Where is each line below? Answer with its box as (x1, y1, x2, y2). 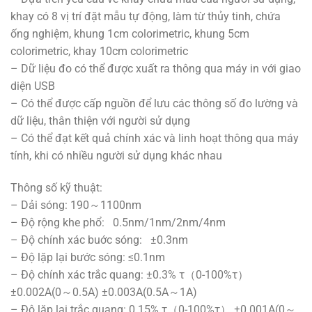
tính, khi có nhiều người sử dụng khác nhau (10, 149, 222, 163)
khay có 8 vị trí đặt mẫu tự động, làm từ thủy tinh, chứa (10, 10, 281, 24)
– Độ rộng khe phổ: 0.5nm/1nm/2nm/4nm (10, 216, 226, 230)
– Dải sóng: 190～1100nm (10, 198, 141, 212)
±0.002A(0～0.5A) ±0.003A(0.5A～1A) (10, 286, 197, 299)
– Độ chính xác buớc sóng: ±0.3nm (10, 233, 188, 247)
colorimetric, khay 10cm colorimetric (10, 45, 188, 58)
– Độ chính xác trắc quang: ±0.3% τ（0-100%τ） (10, 268, 249, 282)
